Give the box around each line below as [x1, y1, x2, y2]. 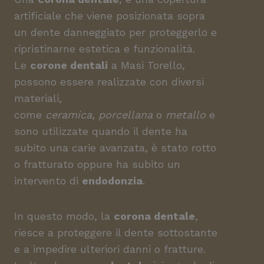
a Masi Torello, [108, 59, 185, 71]
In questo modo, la [14, 210, 114, 222]
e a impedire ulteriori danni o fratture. [14, 243, 206, 255]
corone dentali [30, 59, 108, 71]
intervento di [14, 174, 82, 187]
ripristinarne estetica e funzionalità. [14, 42, 195, 55]
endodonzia [82, 174, 143, 187]
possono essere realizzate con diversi [14, 75, 204, 88]
